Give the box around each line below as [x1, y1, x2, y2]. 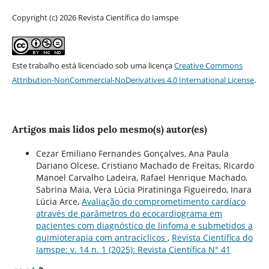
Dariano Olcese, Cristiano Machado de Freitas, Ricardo [35, 159, 254, 171]
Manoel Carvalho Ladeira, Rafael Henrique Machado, [35, 171, 247, 183]
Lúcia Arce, [35, 195, 82, 207]
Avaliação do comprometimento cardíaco [81, 195, 246, 207]
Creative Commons [174, 60, 243, 71]
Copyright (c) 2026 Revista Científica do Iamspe [11, 12, 178, 23]
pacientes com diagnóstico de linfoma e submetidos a [35, 219, 253, 231]
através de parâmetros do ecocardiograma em [35, 207, 222, 219]
